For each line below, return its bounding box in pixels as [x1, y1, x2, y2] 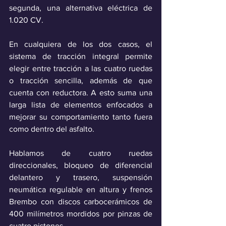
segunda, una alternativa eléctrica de [9, 3, 152, 12]
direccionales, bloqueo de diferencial [9, 160, 152, 169]
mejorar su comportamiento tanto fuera [9, 112, 152, 121]
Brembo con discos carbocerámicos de [9, 197, 152, 206]
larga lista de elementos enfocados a [9, 100, 152, 109]
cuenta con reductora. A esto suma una [9, 88, 152, 97]
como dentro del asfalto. [9, 124, 94, 133]
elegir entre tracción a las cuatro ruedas [9, 64, 152, 73]
